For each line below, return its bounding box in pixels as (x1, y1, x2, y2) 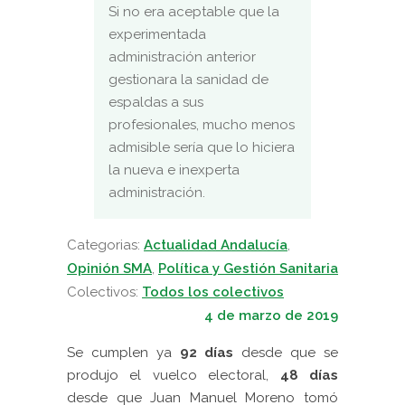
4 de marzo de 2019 (204, 306, 338, 324)
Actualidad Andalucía (144, 236, 287, 253)
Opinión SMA (67, 259, 152, 277)
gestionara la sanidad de (108, 71, 268, 88)
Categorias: (67, 236, 144, 253)
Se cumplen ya (67, 344, 180, 361)
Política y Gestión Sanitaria (158, 259, 338, 277)
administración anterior (108, 48, 256, 65)
